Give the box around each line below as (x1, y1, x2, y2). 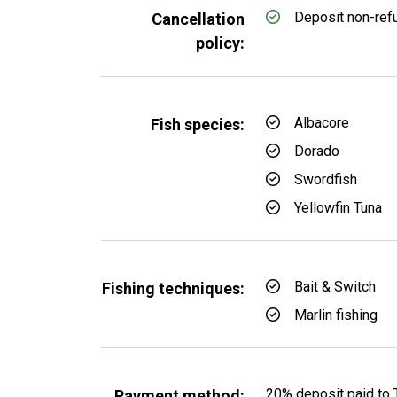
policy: (196, 34, 245, 52)
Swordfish (294, 171, 357, 188)
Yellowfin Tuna (294, 199, 382, 216)
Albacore (294, 114, 349, 131)
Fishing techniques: (102, 279, 245, 298)
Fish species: (151, 115, 245, 134)
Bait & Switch (294, 278, 376, 295)
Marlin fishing (294, 307, 378, 323)
